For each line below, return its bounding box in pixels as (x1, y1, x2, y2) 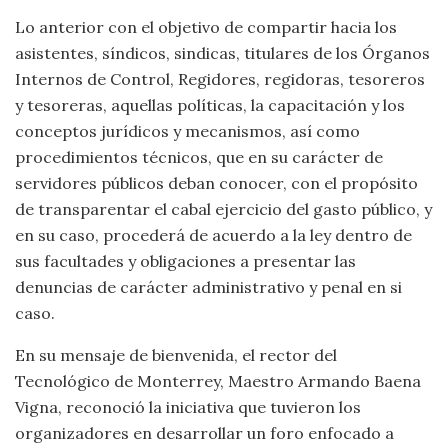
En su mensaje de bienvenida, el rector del (15, 345, 337, 365)
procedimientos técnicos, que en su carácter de (15, 147, 383, 167)
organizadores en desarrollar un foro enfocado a (15, 423, 394, 443)
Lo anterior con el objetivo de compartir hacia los (15, 17, 397, 37)
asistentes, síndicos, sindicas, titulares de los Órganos (15, 43, 430, 63)
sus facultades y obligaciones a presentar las (15, 251, 356, 271)
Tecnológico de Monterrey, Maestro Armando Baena (15, 371, 421, 391)
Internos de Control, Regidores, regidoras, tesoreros (15, 69, 425, 89)
